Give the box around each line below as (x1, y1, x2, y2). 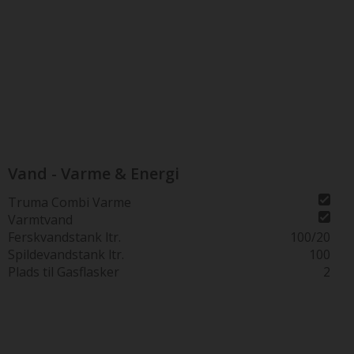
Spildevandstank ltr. (8, 246, 124, 263)
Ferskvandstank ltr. (8, 228, 121, 246)
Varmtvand (8, 211, 73, 228)
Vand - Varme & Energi (8, 163, 179, 184)
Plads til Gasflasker (8, 263, 119, 281)
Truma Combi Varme (8, 194, 131, 211)
